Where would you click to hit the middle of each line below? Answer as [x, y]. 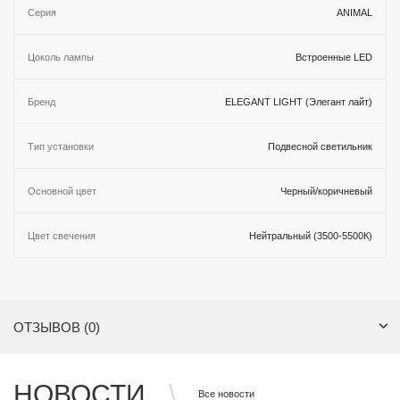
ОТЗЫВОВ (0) [57, 327]
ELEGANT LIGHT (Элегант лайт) [299, 101]
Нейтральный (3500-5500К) [311, 235]
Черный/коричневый [326, 191]
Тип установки [61, 146]
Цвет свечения [62, 235]
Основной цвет [62, 191]
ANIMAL [354, 12]
